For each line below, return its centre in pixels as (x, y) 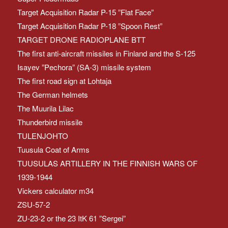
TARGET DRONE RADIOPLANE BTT (81, 39)
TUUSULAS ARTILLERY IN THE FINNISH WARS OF (107, 163)
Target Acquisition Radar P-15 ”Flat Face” (85, 12)
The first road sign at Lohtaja (64, 80)
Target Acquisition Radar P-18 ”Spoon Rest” (90, 25)
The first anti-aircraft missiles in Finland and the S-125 (106, 53)
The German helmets (52, 94)
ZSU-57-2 (33, 204)
